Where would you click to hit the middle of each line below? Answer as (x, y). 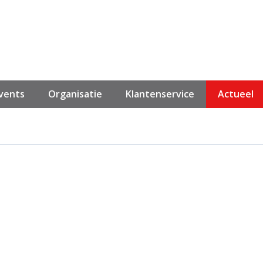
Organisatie (75, 94)
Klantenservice (160, 94)
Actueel (236, 94)
